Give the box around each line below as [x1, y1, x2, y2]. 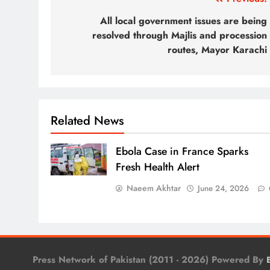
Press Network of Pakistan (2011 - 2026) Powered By [33, 253, 266, 266]
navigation [62, 12, 133, 34]
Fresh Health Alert [115, 159, 199, 175]
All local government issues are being [100, 13, 267, 28]
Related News [51, 111, 124, 130]
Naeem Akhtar [126, 181, 181, 194]
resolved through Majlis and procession [92, 28, 267, 42]
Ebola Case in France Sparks [115, 143, 248, 159]
